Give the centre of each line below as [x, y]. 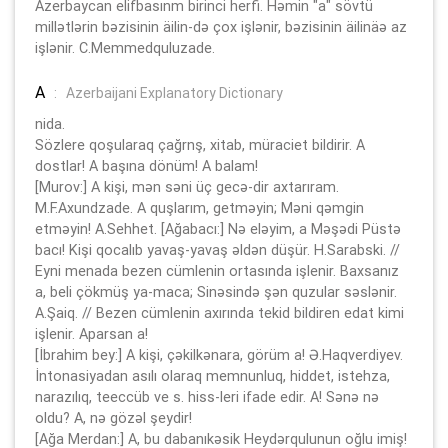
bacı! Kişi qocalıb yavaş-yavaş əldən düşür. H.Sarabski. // [217, 249]
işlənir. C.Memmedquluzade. [125, 47]
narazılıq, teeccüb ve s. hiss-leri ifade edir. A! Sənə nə [207, 396]
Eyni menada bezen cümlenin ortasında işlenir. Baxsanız [217, 270]
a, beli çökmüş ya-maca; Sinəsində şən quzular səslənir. [216, 291]
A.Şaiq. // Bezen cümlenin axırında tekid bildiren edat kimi [219, 312]
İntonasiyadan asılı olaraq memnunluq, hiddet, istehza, [212, 375]
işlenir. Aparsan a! [91, 333]
